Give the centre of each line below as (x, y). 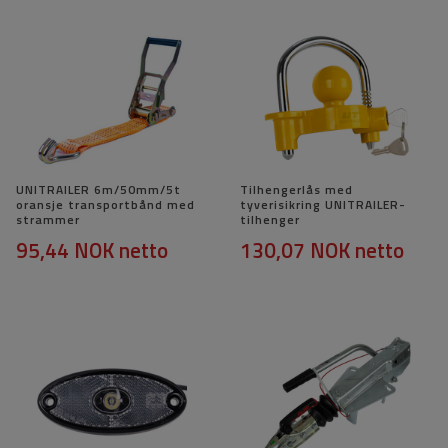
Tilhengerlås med (296, 190)
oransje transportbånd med (105, 205)
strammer (48, 220)
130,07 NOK (295, 250)
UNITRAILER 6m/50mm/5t (98, 190)
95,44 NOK (65, 250)
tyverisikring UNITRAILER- (323, 205)
